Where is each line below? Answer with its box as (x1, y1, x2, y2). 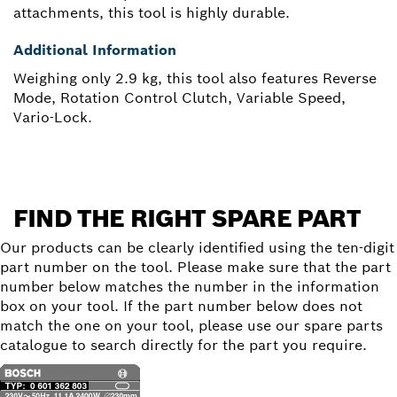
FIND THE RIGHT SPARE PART (13, 202, 361, 234)
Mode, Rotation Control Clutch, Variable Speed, (13, 88, 346, 107)
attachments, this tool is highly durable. (13, 3, 290, 22)
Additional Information (13, 40, 176, 59)
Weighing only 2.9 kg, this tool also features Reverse (13, 68, 377, 88)
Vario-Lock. (13, 107, 92, 127)
